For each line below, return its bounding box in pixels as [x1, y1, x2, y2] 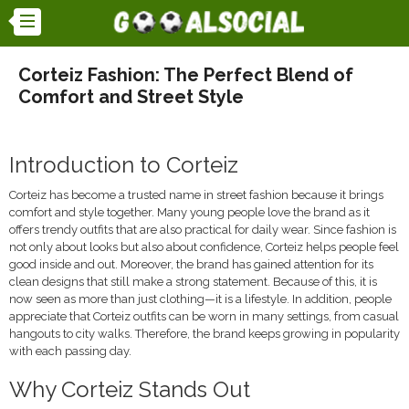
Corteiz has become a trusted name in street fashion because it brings [9, 188, 383, 202]
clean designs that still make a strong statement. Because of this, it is [9, 275, 377, 288]
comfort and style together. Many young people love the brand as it [9, 205, 370, 219]
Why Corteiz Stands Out [9, 376, 250, 403]
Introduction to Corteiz [9, 152, 238, 178]
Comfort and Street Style [18, 86, 244, 108]
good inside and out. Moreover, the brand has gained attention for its [9, 257, 373, 271]
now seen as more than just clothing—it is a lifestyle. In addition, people [9, 292, 392, 306]
